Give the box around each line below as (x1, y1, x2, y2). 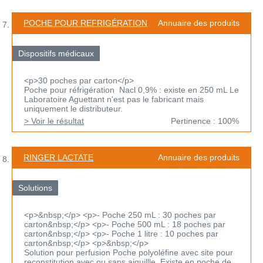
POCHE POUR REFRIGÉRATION (23, 18, 147, 28)
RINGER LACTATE (23, 153, 93, 163)
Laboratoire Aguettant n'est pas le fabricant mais (24, 95, 204, 104)
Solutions (18, 183, 52, 193)
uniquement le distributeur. (24, 104, 123, 114)
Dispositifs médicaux (18, 49, 94, 59)
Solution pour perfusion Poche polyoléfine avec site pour (24, 248, 233, 258)
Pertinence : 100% (171, 116, 239, 126)
